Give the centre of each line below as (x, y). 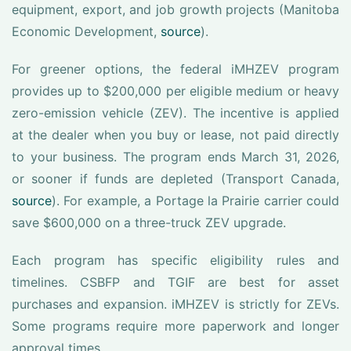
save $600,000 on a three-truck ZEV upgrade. (149, 223)
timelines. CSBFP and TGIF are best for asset (175, 282)
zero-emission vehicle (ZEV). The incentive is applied (175, 113)
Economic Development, (86, 31)
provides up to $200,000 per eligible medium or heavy (175, 91)
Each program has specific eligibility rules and (175, 260)
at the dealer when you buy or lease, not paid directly (175, 135)
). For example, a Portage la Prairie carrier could (195, 201)
